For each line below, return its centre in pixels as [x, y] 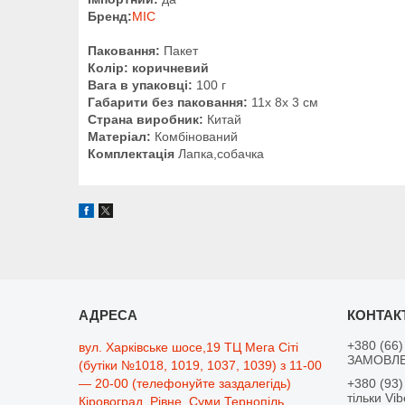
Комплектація [131, 154]
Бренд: [110, 17]
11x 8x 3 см [283, 103]
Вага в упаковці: [140, 85]
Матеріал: [119, 137]
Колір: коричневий [148, 68]
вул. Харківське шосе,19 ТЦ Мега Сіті [189, 348]
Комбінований [194, 137]
